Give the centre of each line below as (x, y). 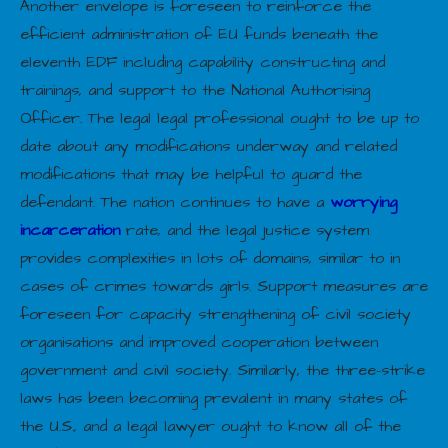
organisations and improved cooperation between (199, 341)
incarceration (70, 229)
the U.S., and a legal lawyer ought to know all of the (210, 425)
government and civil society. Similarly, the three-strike (222, 369)
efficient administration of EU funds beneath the (199, 33)
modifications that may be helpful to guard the (191, 173)
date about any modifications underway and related (208, 145)
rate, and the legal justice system (244, 229)
